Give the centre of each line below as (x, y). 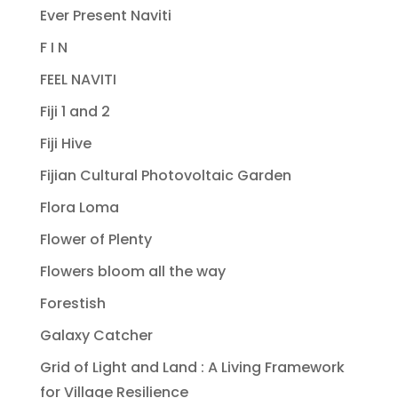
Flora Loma (79, 207)
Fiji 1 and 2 (75, 111)
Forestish (72, 303)
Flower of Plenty (96, 239)
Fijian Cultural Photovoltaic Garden (165, 175)
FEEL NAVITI (78, 79)
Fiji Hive (65, 143)
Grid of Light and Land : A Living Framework (192, 367)
